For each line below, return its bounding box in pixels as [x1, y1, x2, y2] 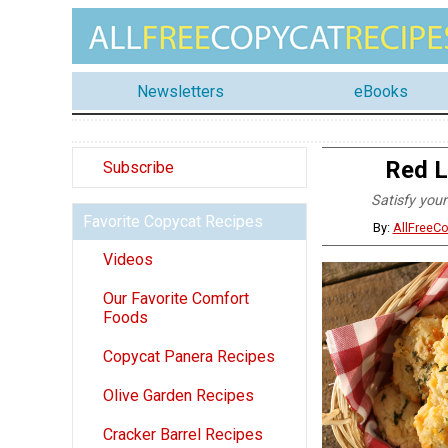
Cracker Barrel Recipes [103, 425, 263, 445]
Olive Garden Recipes [103, 386, 254, 406]
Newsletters [136, 81, 224, 101]
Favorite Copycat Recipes [83, 212, 263, 232]
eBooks [353, 81, 408, 101]
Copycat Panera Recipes [103, 347, 275, 367]
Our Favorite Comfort [103, 289, 249, 309]
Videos [103, 250, 153, 270]
